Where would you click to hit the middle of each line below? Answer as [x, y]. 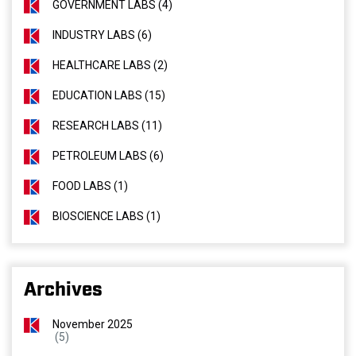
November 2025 [93, 324]
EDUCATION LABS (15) [109, 95]
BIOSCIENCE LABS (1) [106, 216]
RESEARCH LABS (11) [107, 126]
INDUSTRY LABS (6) [102, 35]
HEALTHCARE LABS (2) [110, 65]
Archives [63, 290]
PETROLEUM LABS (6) [108, 156]
